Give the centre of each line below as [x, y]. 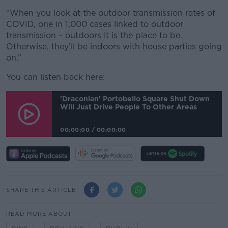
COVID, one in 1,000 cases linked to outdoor [95, 24]
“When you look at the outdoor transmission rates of [111, 13]
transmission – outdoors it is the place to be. [94, 36]
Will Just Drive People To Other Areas [129, 107]
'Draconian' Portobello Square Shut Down [135, 98]
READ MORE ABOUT [39, 214]
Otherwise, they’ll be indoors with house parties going [114, 47]
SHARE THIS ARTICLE [41, 190]
